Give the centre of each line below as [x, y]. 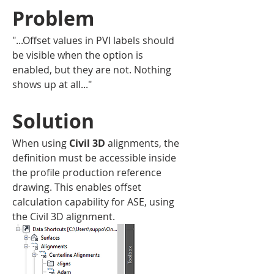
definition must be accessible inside [94, 157]
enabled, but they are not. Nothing [92, 69]
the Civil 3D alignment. [64, 216]
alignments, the [143, 143]
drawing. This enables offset [77, 187]
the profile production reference [87, 172]
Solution [56, 121]
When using [41, 143]
